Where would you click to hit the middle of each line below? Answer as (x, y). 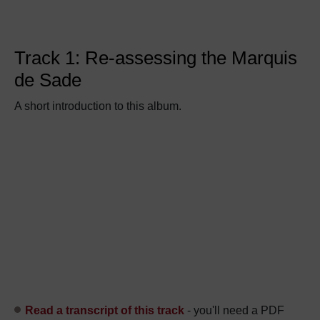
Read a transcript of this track (105, 310)
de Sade (48, 80)
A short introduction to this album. (98, 106)
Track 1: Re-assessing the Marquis (156, 58)
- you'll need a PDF (234, 310)
